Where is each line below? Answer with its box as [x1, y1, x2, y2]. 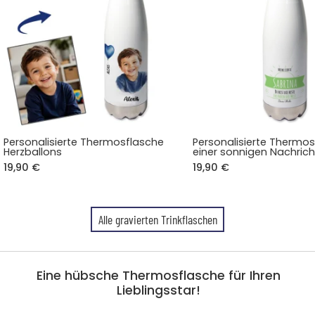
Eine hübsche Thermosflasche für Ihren [37, 267, 281, 285]
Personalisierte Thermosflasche [4, 135, 165, 150]
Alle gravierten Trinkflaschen [98, 212, 217, 228]
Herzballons [4, 145, 63, 160]
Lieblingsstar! [117, 282, 201, 300]
